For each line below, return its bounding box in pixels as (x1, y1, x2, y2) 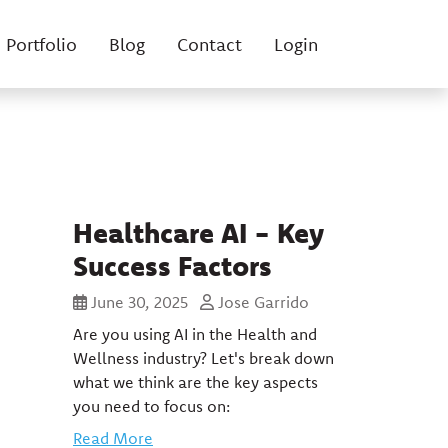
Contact (177, 32, 242, 56)
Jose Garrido (214, 292, 309, 312)
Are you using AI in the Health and (73, 324, 317, 344)
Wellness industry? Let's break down (73, 348, 334, 368)
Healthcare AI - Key (73, 214, 324, 250)
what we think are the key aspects (73, 372, 318, 392)
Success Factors (73, 247, 272, 283)
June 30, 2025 (87, 292, 192, 312)
